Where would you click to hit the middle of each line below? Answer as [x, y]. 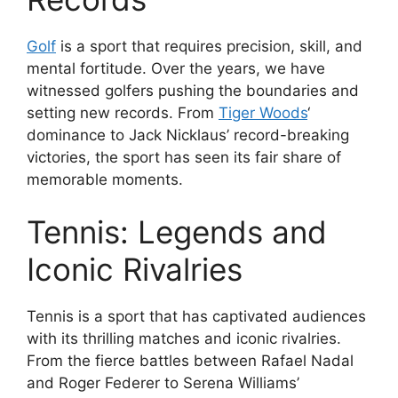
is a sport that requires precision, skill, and [209, 46]
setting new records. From [123, 112]
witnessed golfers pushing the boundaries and [193, 90]
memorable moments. [105, 179]
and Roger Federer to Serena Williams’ [163, 383]
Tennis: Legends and [177, 232]
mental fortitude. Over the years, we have [176, 68]
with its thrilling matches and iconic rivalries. [184, 339]
